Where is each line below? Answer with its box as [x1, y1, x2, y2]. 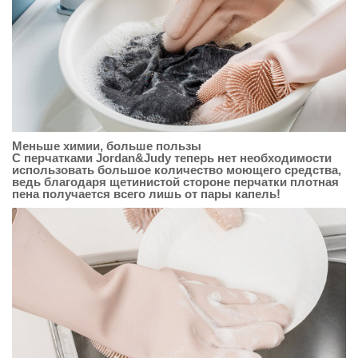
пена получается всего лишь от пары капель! [12, 187, 280, 201]
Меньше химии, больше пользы [12, 139, 201, 153]
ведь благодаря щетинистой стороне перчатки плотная [12, 175, 339, 189]
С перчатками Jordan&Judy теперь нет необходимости [12, 151, 332, 165]
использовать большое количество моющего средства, [12, 163, 341, 177]
